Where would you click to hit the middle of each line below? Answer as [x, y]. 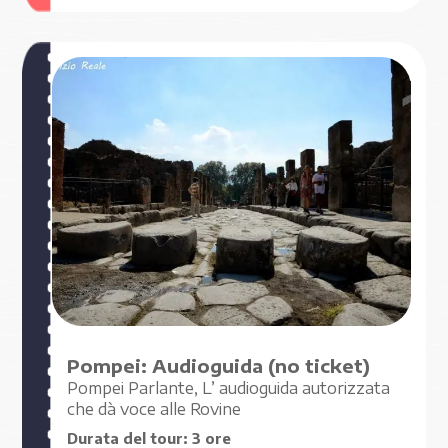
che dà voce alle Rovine [154, 409]
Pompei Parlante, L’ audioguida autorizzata [229, 388]
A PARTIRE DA [298, 137]
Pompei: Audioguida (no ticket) [219, 366]
